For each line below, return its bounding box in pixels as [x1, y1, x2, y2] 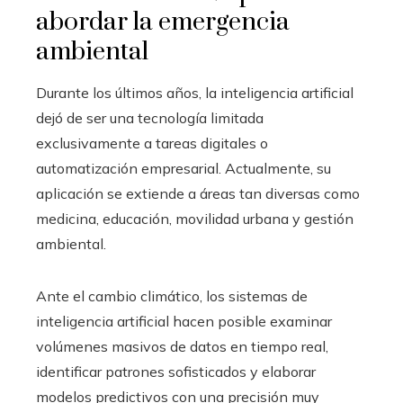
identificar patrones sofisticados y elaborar [36, 362, 316, 381]
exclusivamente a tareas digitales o [36, 133, 268, 152]
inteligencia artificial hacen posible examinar [36, 311, 332, 330]
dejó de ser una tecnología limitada [36, 108, 264, 127]
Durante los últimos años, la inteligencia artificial [36, 83, 354, 102]
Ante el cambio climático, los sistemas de [36, 286, 308, 305]
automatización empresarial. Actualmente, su [36, 158, 331, 177]
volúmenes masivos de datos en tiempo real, [36, 336, 328, 355]
